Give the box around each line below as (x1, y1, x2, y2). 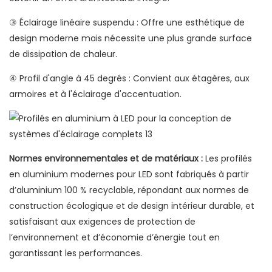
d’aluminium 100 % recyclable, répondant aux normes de (9, 184, 249, 197)
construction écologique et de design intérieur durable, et (9, 200, 254, 212)
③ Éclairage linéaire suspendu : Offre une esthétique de (9, 16, 245, 29)
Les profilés (203, 152, 252, 165)
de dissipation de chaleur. (9, 48, 117, 61)
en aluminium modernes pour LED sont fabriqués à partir (9, 168, 249, 181)
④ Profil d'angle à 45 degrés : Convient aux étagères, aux (9, 72, 250, 85)
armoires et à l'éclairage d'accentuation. (9, 88, 182, 101)
